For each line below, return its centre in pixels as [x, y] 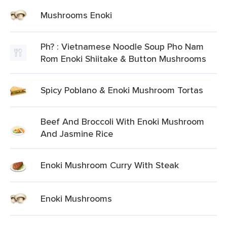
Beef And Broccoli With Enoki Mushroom [122, 121]
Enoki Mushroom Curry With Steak [110, 165]
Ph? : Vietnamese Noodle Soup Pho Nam [122, 46]
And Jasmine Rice [77, 134]
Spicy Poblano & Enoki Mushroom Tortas [122, 90]
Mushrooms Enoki [76, 15]
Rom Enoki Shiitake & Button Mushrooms [123, 59]
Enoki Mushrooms [76, 198]
